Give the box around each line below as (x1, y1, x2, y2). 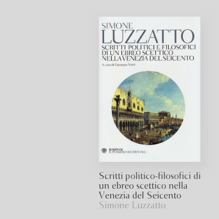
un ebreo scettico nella (98, 182, 188, 191)
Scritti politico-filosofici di (98, 172, 201, 181)
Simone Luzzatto (98, 201, 166, 210)
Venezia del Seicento (98, 192, 181, 200)
